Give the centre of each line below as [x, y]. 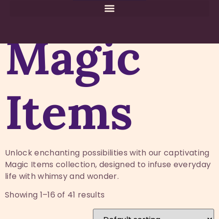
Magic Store [90, 14]
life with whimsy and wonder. [62, 176]
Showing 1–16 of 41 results [55, 195]
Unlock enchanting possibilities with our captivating [107, 153]
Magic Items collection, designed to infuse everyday [108, 164]
